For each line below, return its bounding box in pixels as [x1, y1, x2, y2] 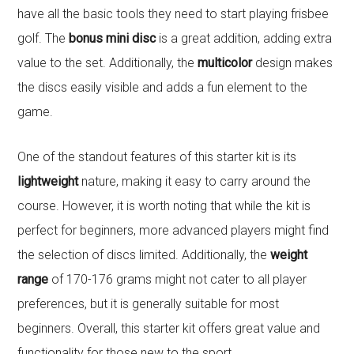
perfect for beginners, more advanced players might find [17, 223, 330, 239]
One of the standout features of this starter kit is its [17, 149, 297, 165]
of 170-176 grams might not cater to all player [48, 272, 307, 288]
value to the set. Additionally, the [17, 55, 198, 71]
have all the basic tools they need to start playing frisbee [17, 6, 330, 22]
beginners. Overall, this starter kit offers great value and [17, 321, 321, 337]
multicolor [198, 55, 253, 71]
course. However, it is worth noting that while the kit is [17, 198, 311, 214]
